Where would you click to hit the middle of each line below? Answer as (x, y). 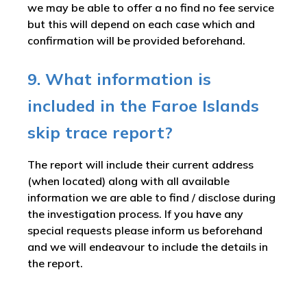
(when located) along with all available (128, 181)
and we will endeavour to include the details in (148, 247)
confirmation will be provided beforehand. (136, 41)
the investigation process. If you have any (135, 214)
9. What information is (119, 79)
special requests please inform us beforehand (145, 231)
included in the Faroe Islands (143, 106)
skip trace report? (100, 133)
